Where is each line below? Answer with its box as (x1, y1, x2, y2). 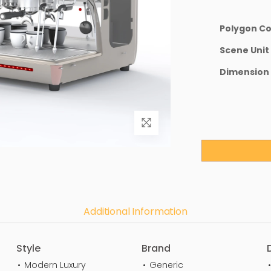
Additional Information (83, 204, 188, 218)
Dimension (220, 66, 269, 78)
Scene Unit (220, 44, 269, 56)
